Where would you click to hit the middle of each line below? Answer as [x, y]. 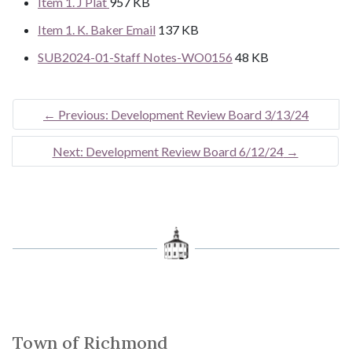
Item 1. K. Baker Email [97, 30]
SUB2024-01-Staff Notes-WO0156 [135, 57]
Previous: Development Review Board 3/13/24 [183, 115]
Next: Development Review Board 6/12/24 [168, 152]
